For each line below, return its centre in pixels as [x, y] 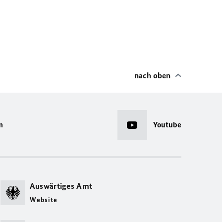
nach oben [152, 76]
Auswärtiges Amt [61, 186]
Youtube [167, 125]
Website [43, 200]
